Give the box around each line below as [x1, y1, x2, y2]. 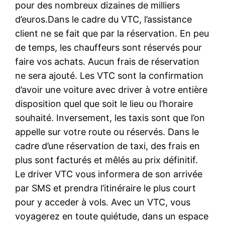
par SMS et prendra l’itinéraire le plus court [15, 182, 196, 193]
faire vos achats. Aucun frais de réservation [15, 56, 200, 67]
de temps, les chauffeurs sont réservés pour [15, 42, 202, 53]
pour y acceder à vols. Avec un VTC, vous [15, 196, 191, 207]
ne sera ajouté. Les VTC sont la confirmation [15, 70, 204, 81]
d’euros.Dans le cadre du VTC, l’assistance [15, 14, 192, 25]
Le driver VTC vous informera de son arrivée [15, 168, 203, 179]
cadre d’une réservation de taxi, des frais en [15, 140, 200, 151]
